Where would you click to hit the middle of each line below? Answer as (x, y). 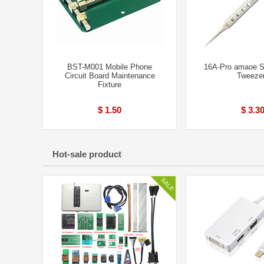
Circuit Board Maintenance (110, 76)
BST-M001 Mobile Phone (110, 67)
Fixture (110, 85)
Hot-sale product (87, 154)
